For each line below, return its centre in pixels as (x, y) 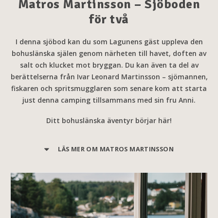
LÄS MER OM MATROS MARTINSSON (116, 149)
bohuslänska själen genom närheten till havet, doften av (109, 53)
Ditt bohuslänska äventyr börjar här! (109, 120)
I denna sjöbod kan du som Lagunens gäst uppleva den (109, 42)
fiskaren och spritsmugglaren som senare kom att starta (109, 88)
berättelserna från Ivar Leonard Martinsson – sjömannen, (109, 77)
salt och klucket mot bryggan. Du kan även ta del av (109, 65)
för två (109, 19)
